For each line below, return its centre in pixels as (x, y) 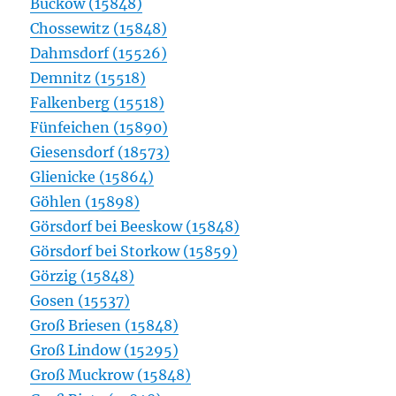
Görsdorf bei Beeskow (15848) (135, 227)
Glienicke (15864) (92, 177)
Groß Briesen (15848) (105, 326)
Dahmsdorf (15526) (99, 53)
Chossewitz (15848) (99, 29)
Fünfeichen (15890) (99, 128)
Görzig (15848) (83, 276)
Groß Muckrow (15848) (111, 375)
